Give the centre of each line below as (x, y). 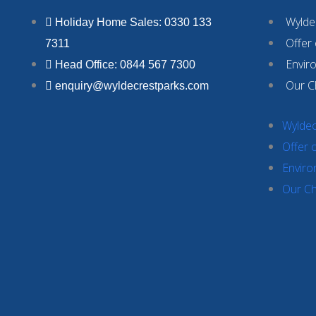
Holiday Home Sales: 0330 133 (133, 22)
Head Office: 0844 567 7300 (125, 64)
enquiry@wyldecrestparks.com (132, 85)
